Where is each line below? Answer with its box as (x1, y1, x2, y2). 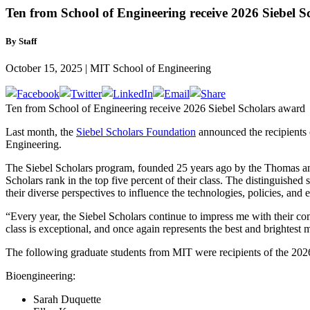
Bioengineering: (6, 270, 75, 282)
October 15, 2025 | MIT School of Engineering (6, 62, 211, 75)
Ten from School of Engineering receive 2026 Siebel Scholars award (6, 102, 305, 115)
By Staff (6, 35, 37, 46)
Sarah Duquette (33, 293, 101, 306)
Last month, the (6, 126, 76, 138)
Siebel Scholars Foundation (76, 126, 196, 138)
